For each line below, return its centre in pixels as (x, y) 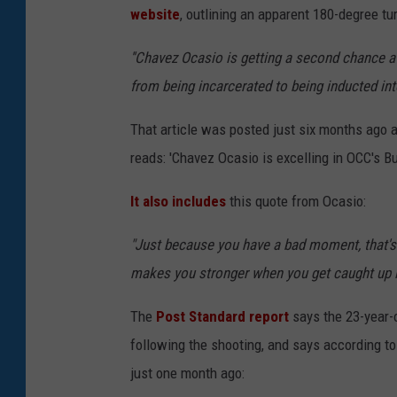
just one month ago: (187, 373)
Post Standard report (222, 316)
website (155, 14)
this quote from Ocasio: (296, 201)
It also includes (178, 201)
